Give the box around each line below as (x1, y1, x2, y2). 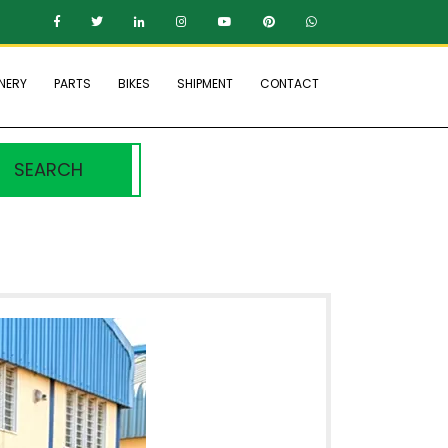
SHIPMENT (177, 75, 233, 92)
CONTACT (260, 75, 319, 92)
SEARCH (14, 157, 84, 183)
